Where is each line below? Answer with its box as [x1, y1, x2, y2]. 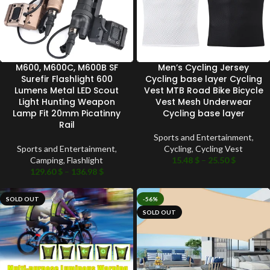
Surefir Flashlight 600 [20, 73, 113, 86]
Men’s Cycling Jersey [158, 61, 249, 74]
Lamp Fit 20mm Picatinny [13, 107, 121, 120]
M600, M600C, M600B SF [15, 61, 118, 74]
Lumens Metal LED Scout [14, 84, 119, 97]
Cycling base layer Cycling [145, 73, 262, 86]
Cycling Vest [195, 143, 243, 154]
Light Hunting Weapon [18, 96, 115, 108]
